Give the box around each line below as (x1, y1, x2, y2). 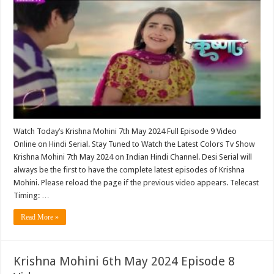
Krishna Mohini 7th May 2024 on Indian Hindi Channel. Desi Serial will (13, 152, 253, 161)
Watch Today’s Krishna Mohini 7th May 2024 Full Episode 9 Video (13, 126, 237, 136)
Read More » (21, 212, 59, 221)
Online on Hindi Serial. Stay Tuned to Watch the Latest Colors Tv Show (13, 139, 256, 149)
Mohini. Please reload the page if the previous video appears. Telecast (13, 177, 259, 187)
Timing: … (13, 190, 50, 200)
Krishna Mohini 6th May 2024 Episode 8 (13, 253, 235, 268)
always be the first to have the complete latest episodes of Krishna (13, 165, 245, 174)
